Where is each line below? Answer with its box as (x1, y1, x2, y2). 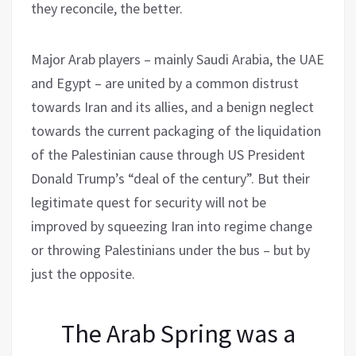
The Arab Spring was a (60, 317, 296, 350)
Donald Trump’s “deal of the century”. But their (31, 168, 310, 188)
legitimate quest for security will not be (31, 192, 266, 211)
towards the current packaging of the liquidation (31, 121, 321, 140)
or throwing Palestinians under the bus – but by (31, 240, 310, 259)
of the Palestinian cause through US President (31, 145, 305, 164)
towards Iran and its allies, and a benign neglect (31, 97, 314, 116)
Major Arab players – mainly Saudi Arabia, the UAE (31, 49, 324, 68)
